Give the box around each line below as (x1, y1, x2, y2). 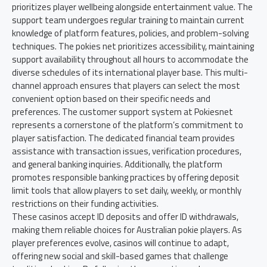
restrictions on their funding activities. (12, 197, 159, 210)
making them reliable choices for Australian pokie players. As (12, 223, 242, 237)
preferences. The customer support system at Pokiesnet (12, 105, 233, 119)
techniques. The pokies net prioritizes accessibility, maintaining (12, 39, 254, 53)
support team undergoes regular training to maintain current (12, 13, 244, 27)
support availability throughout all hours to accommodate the (12, 52, 249, 66)
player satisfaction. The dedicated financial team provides (12, 131, 235, 145)
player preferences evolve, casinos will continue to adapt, (12, 236, 229, 250)
